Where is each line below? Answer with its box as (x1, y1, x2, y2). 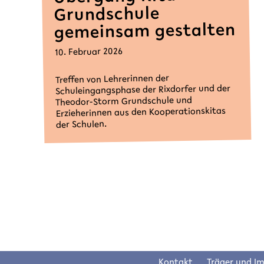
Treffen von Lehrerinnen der (55, 74, 169, 85)
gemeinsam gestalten (54, 22, 236, 43)
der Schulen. (55, 120, 107, 130)
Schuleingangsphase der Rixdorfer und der (55, 84, 230, 97)
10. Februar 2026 (54, 47, 123, 58)
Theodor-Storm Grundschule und (55, 95, 193, 108)
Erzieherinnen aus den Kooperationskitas (55, 106, 226, 119)
